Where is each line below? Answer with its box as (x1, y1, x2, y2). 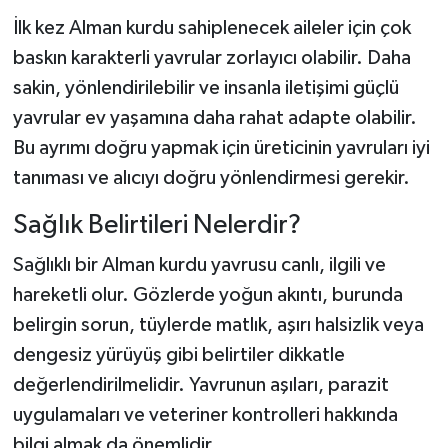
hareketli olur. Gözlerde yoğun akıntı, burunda (12, 284, 403, 305)
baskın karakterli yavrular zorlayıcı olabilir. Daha (12, 48, 411, 69)
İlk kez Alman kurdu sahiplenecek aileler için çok (12, 18, 411, 39)
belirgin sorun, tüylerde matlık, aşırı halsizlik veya (12, 314, 424, 335)
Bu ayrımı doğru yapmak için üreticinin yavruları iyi (12, 138, 430, 159)
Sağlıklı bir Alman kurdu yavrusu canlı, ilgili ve (12, 254, 386, 275)
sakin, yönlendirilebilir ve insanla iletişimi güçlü (12, 78, 399, 99)
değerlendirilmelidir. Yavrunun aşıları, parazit (12, 374, 389, 395)
